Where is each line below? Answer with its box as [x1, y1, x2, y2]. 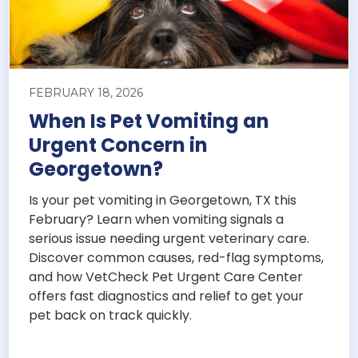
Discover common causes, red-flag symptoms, [29, 249, 324, 268]
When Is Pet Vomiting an [29, 108, 270, 135]
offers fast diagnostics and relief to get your [29, 287, 304, 306]
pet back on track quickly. [29, 306, 193, 325]
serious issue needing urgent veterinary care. [29, 229, 310, 249]
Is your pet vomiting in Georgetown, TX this [29, 191, 297, 210]
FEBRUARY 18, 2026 [29, 86, 144, 101]
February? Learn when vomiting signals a [29, 210, 284, 229]
